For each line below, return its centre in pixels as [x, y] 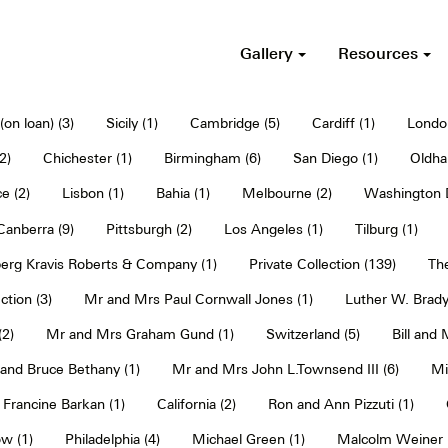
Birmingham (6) [212, 157]
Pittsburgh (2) [148, 228]
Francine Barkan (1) [64, 403]
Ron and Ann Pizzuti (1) [341, 403]
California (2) [196, 403]
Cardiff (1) [343, 122]
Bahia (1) [183, 192]
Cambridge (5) [235, 122]
